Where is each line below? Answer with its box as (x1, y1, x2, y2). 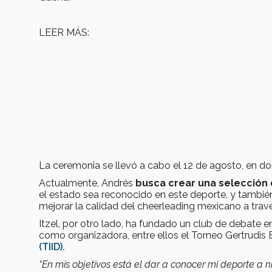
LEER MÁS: (39, 27, 89, 39)
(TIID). (39, 241, 65, 253)
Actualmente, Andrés (39, 177, 135, 189)
